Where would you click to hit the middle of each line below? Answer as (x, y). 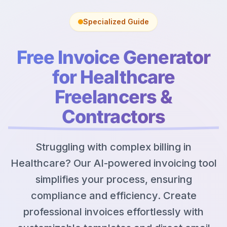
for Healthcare (113, 77)
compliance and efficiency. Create (113, 195)
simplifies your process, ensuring (113, 179)
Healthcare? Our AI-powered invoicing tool (113, 163)
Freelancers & (113, 97)
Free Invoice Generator (113, 57)
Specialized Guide (116, 21)
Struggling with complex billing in (113, 147)
